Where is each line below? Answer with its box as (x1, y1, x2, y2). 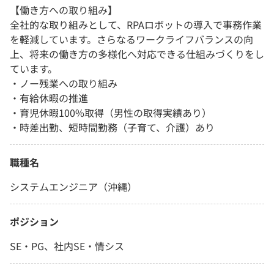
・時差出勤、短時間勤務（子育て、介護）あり (10, 120, 215, 135)
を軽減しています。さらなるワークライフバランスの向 (10, 32, 253, 47)
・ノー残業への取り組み (10, 76, 117, 91)
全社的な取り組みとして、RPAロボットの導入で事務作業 (10, 17, 262, 32)
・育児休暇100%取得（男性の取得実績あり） (10, 105, 212, 120)
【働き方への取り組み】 (10, 2, 117, 18)
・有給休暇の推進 (10, 91, 88, 106)
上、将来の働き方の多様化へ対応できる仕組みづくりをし (10, 46, 264, 62)
